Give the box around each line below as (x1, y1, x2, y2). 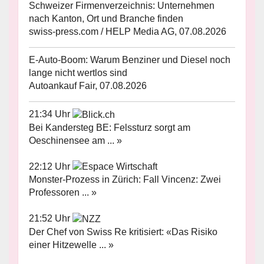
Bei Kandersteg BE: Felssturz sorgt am (29, 122, 190, 133)
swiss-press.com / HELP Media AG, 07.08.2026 (29, 26, 226, 37)
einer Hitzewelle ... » (29, 240, 114, 250)
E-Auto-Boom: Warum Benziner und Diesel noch (29, 54, 230, 65)
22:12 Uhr (29, 161, 72, 171)
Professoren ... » (29, 187, 97, 198)
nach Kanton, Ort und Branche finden (29, 13, 183, 24)
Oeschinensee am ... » (29, 135, 122, 146)
